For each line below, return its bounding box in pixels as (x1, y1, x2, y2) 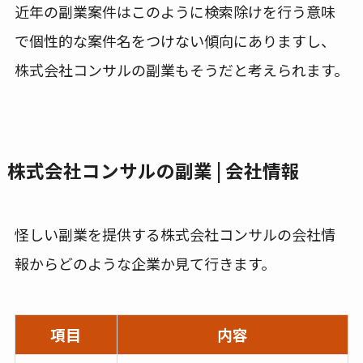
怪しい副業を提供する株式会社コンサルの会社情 (14, 223, 335, 245)
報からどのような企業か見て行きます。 (14, 252, 275, 274)
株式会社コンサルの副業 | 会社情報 (6, 156, 300, 184)
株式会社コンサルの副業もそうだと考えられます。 (14, 59, 348, 81)
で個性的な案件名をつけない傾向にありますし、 (14, 30, 335, 52)
